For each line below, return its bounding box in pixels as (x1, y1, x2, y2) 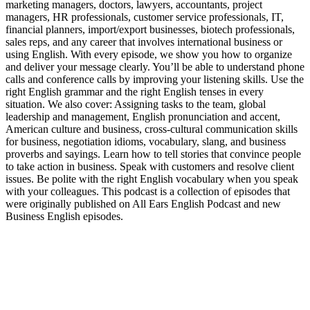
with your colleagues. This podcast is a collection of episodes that (6, 185, 290, 197)
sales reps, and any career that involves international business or (6, 35, 282, 48)
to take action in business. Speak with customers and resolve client (6, 160, 294, 172)
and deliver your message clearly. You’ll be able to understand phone (6, 60, 304, 73)
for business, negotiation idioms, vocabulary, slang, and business (6, 135, 286, 147)
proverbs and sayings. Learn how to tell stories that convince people (6, 147, 301, 160)
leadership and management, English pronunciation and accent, (6, 110, 280, 122)
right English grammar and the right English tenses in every (6, 85, 264, 98)
